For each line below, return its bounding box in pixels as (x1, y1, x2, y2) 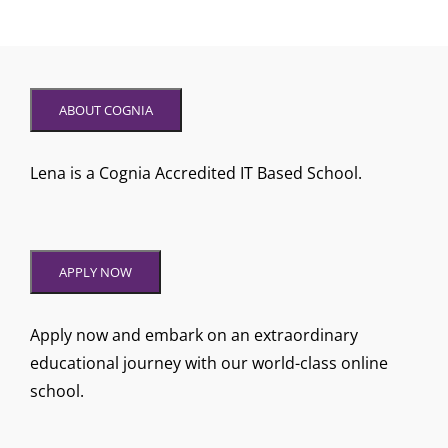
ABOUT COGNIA (59, 101, 153, 120)
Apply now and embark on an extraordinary (30, 323, 358, 346)
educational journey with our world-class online (30, 351, 388, 374)
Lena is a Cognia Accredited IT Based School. (30, 162, 362, 185)
